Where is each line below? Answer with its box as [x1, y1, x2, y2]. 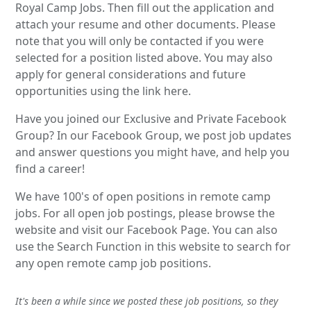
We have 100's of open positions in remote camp [15, 188, 271, 204]
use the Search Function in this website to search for [15, 238, 292, 254]
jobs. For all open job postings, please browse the [15, 205, 276, 221]
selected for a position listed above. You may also [15, 49, 274, 65]
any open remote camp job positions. [15, 255, 212, 271]
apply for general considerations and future [15, 66, 246, 82]
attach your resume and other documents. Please [15, 16, 276, 32]
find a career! [15, 160, 85, 176]
